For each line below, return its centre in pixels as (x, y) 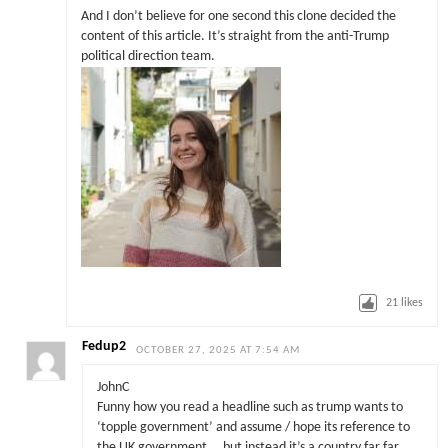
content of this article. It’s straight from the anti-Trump (234, 36)
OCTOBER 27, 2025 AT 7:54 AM (218, 350)
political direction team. (147, 56)
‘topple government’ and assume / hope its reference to (253, 428)
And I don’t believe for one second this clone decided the (238, 16)
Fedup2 (104, 346)
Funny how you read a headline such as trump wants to (249, 408)
